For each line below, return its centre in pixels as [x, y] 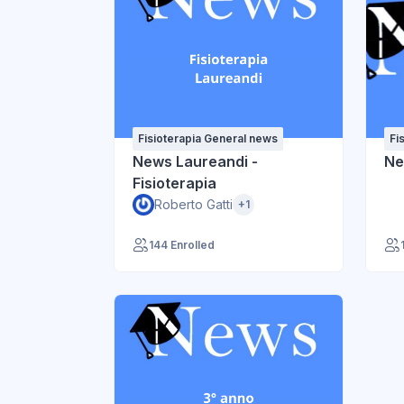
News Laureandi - [195, 161]
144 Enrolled [182, 244]
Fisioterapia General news [208, 138]
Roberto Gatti [193, 204]
